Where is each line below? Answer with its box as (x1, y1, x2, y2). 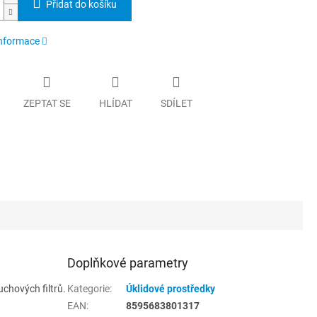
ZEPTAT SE (23, 97, 71, 109)
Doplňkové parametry (67, 255, 189, 270)
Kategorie (67, 282, 110, 294)
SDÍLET (160, 97, 192, 109)
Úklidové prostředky (126, 282, 216, 294)
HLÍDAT (98, 97, 132, 109)
